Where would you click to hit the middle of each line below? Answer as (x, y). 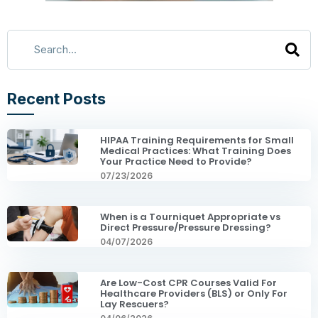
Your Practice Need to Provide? (176, 161)
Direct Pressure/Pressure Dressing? (186, 227)
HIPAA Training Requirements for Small (197, 140)
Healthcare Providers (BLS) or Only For (194, 293)
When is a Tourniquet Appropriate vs (190, 216)
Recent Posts (56, 98)
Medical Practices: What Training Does (196, 150)
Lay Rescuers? (135, 304)
